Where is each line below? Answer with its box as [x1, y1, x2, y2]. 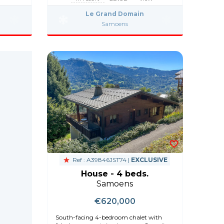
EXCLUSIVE [131, 155, 168, 163]
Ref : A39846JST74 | [71, 155, 131, 163]
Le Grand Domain [85, 9, 144, 17]
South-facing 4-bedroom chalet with [55, 213, 162, 221]
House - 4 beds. [81, 168, 149, 178]
